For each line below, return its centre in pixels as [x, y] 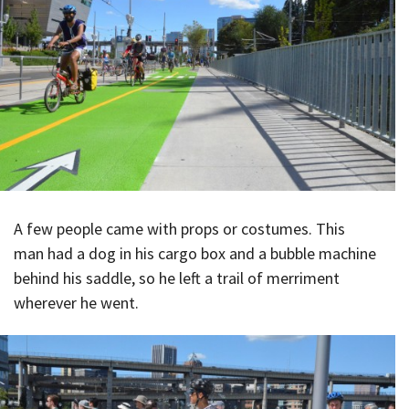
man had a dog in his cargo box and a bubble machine [195, 254]
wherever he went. [76, 303]
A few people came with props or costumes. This [179, 229]
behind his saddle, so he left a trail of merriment [177, 278]
